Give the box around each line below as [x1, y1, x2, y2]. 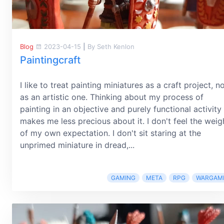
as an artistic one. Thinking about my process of [20, 92, 203, 102]
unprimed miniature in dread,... [20, 140, 134, 150]
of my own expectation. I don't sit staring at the [20, 128, 201, 138]
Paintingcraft [20, 54, 80, 66]
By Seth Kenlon [85, 42, 134, 50]
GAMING [111, 174, 135, 181]
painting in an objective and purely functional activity [20, 104, 221, 114]
